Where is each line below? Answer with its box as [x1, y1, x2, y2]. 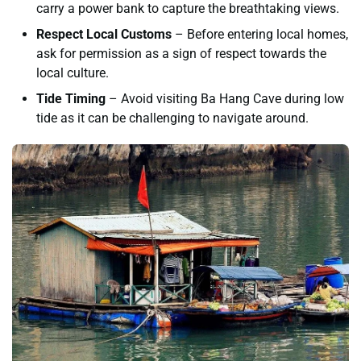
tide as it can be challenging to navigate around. [36, 110, 309, 127]
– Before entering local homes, [172, 27, 348, 43]
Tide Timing [36, 91, 106, 107]
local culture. [36, 65, 109, 81]
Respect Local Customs [36, 27, 172, 43]
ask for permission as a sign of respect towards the [36, 46, 326, 62]
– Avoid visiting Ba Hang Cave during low [106, 91, 344, 107]
